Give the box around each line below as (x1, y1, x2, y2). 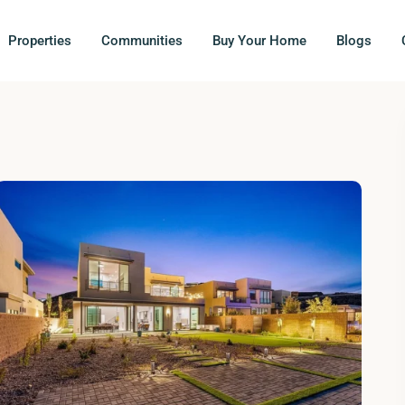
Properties (8, 33, 72, 49)
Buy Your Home (212, 33, 307, 49)
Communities (101, 33, 184, 49)
